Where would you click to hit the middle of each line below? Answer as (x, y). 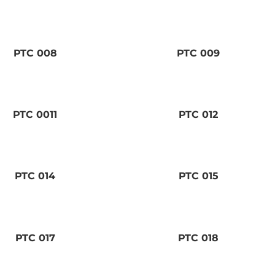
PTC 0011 (35, 115)
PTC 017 (35, 238)
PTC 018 (199, 238)
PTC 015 (198, 176)
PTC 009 (199, 53)
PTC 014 (35, 176)
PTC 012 (199, 115)
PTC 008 (35, 53)
